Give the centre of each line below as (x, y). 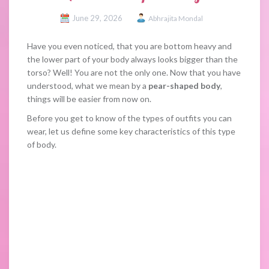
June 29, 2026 (97, 18)
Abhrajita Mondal (176, 19)
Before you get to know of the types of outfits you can (129, 118)
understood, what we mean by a (88, 86)
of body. (42, 145)
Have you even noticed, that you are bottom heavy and (129, 46)
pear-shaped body (184, 86)
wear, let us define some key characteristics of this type (131, 131)
